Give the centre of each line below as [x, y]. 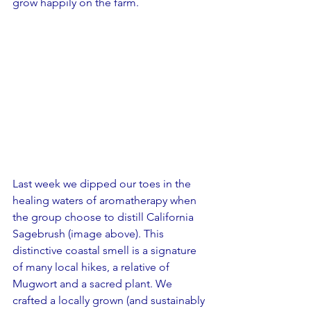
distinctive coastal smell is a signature [106, 250]
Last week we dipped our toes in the [103, 184]
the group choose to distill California [104, 217]
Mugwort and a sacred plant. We [94, 284]
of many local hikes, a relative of [92, 267]
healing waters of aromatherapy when [106, 200]
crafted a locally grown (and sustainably [110, 300]
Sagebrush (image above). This [90, 234]
